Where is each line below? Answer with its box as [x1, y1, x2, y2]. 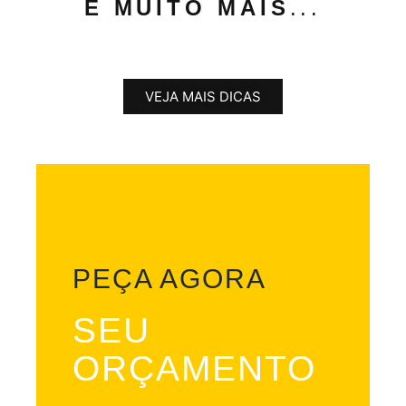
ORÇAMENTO [72, 349, 316, 388]
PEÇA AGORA [72, 264, 266, 294]
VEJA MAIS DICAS [145, 88, 261, 105]
